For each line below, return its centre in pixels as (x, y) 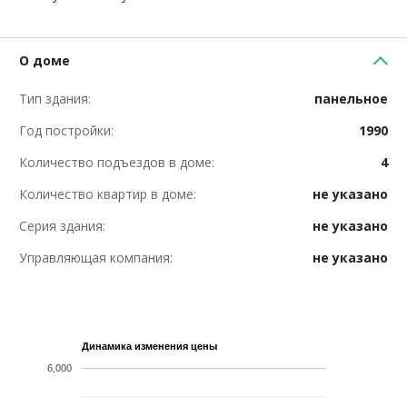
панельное (351, 98)
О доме (45, 60)
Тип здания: (55, 98)
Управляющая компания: (96, 257)
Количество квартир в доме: (108, 194)
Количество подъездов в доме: (117, 162)
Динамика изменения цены (149, 346)
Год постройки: (66, 130)
